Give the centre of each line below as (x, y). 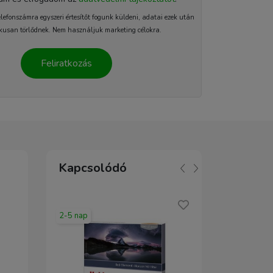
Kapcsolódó (93, 168)
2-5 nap (73, 216)
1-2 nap (235, 216)
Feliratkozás (66, 63)
